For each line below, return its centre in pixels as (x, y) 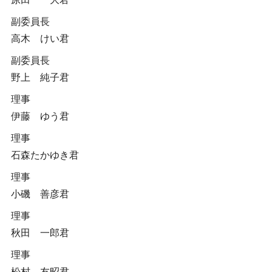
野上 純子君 (40, 77)
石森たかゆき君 (45, 155)
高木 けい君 (40, 39)
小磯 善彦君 (40, 194)
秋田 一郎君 (40, 233)
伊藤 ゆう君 (40, 116)
